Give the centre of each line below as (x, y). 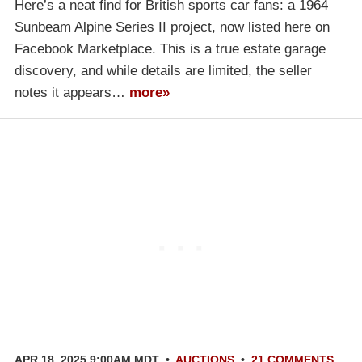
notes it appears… (72, 93)
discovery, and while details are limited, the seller (163, 71)
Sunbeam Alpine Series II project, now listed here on (172, 27)
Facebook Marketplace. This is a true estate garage (170, 49)
